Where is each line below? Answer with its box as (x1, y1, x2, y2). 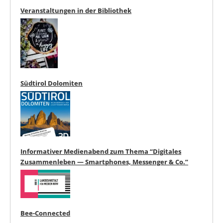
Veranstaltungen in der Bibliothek (20, 5, 131, 15)
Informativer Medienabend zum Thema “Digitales (20, 146, 181, 156)
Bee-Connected (20, 208, 70, 218)
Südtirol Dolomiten (20, 78, 83, 88)
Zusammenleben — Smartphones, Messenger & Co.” (20, 157, 188, 166)
